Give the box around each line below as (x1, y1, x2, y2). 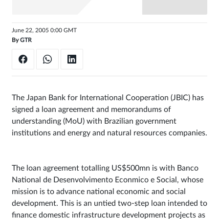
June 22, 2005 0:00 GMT (12, 27, 77, 33)
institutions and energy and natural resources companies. (12, 129, 207, 137)
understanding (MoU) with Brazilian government (12, 117, 176, 125)
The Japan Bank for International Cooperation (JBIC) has (12, 93, 204, 102)
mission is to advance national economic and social (12, 187, 186, 196)
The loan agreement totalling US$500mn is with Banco (12, 164, 198, 172)
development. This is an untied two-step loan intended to (12, 199, 207, 207)
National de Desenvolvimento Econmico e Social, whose (12, 175, 203, 184)
